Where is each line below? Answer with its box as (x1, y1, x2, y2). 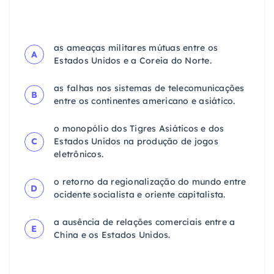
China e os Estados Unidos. (54, 229, 171, 241)
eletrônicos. (54, 149, 103, 160)
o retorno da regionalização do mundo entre (54, 176, 246, 188)
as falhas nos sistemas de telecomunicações (54, 83, 245, 94)
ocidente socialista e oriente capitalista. (54, 189, 226, 201)
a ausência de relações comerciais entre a (54, 217, 235, 228)
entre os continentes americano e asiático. (54, 95, 235, 107)
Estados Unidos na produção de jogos (54, 136, 218, 147)
